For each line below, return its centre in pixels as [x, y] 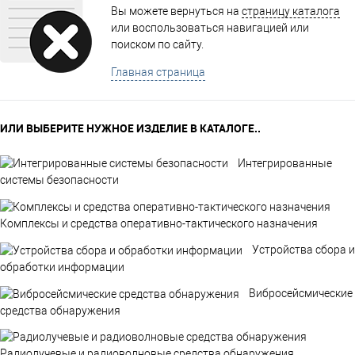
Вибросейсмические [301, 293]
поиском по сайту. [157, 44]
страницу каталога [291, 11]
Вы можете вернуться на [176, 11]
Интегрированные [285, 163]
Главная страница [158, 72]
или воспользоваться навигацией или [210, 27]
